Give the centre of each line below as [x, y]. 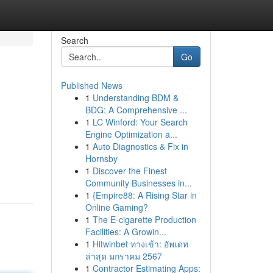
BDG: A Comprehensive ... [136, 110]
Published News [91, 85]
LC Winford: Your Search [140, 122]
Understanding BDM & [135, 97]
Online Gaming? [116, 207]
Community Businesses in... [138, 183]
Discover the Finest [129, 171]
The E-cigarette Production [144, 219]
